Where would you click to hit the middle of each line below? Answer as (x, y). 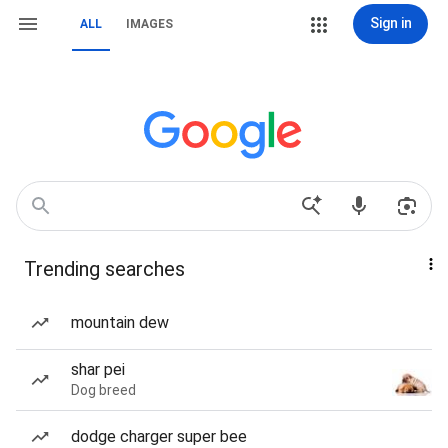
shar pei (98, 369)
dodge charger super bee (159, 436)
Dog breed (103, 390)
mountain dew (120, 322)
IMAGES (149, 24)
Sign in (390, 23)
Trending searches (104, 269)
